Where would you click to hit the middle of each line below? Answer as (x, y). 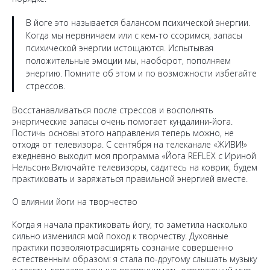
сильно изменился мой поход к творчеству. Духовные (120, 236)
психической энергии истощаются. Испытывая (120, 48)
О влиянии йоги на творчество (75, 202)
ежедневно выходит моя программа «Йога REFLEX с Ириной (134, 156)
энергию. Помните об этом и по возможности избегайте (141, 73)
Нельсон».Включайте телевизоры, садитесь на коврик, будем (135, 167)
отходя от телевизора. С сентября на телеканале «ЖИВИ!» (130, 144)
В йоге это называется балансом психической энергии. (138, 23)
